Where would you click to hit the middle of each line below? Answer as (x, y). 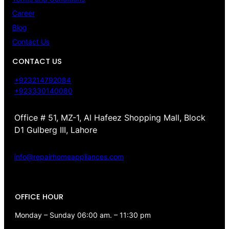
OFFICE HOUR (39, 197)
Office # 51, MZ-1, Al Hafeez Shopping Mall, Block (110, 118)
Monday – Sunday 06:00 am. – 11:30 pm (83, 215)
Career (24, 13)
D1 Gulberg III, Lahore (56, 130)
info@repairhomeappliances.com (69, 157)
